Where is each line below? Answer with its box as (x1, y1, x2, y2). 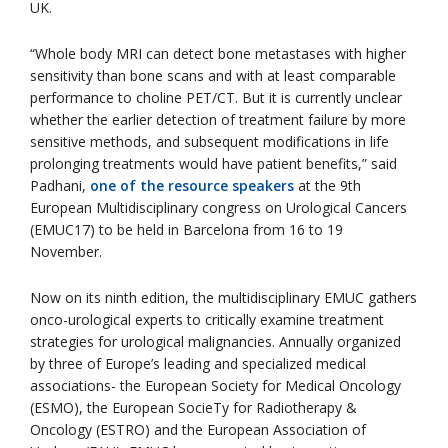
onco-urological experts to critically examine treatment (30, 310, 384, 329)
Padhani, (30, 176, 90, 195)
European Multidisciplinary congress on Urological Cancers (30, 198, 407, 217)
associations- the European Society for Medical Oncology (30, 376, 401, 395)
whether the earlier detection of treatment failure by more (30, 110, 406, 129)
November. (30, 242, 102, 261)
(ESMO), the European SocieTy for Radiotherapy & (30, 398, 357, 417)
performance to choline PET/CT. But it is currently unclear (30, 88, 402, 107)
